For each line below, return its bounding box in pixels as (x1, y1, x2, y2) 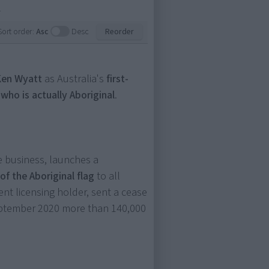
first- (106, 71, 129, 86)
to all (94, 169, 121, 184)
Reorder (104, 26, 134, 38)
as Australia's (42, 71, 107, 86)
